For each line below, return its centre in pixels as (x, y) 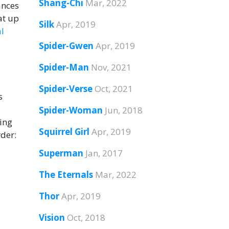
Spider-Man (64, 67)
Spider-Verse (66, 89)
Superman (61, 153)
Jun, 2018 (124, 110)
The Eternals (66, 175)
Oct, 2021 (114, 89)
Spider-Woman (71, 110)
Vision (52, 217)
